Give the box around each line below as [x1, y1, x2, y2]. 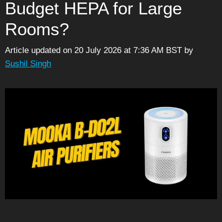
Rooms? [5, 19, 69, 39]
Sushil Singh [5, 58, 51, 68]
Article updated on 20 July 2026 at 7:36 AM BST [5, 45, 182, 55]
